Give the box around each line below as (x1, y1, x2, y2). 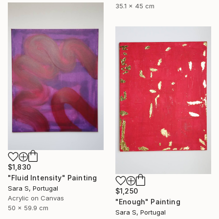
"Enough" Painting (115, 197, 180, 206)
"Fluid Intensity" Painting (8, 174, 97, 182)
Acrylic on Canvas (8, 194, 64, 202)
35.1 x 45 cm (115, 1, 154, 10)
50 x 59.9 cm (8, 204, 48, 212)
